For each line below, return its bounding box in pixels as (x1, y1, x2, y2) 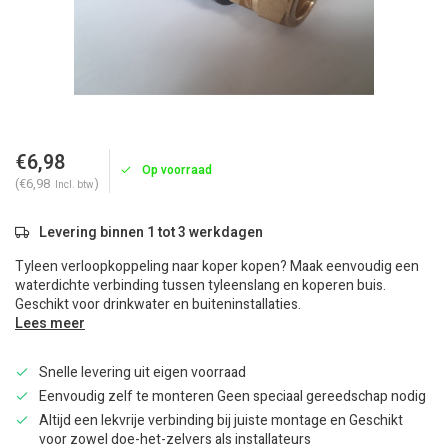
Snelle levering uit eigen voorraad (39, 362, 246, 383)
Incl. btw (55, 178, 94, 192)
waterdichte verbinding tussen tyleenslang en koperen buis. (15, 275, 386, 296)
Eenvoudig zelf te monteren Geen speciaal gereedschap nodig (39, 386, 426, 407)
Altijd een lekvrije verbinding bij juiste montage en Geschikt (39, 410, 403, 431)
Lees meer (15, 313, 85, 334)
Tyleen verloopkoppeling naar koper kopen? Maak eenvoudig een (15, 256, 419, 277)
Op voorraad (142, 162, 212, 179)
